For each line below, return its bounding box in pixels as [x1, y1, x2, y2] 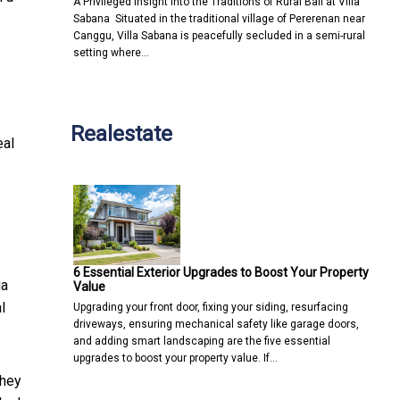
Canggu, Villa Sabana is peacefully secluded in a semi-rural [73, 29, 365, 42]
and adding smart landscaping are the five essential [73, 334, 330, 347]
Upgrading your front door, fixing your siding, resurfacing [73, 300, 348, 313]
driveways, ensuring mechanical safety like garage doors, [73, 317, 359, 330]
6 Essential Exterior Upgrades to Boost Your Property [73, 264, 369, 279]
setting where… [73, 46, 149, 59]
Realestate [71, 121, 172, 146]
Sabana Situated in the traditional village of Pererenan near [73, 12, 365, 25]
